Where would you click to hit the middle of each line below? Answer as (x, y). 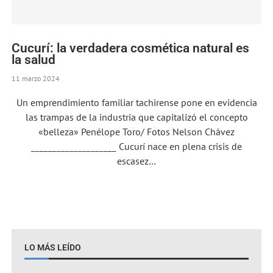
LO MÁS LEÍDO (53, 247)
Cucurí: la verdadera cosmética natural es (131, 48)
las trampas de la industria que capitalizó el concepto (136, 117)
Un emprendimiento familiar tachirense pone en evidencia (136, 102)
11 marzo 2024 (36, 78)
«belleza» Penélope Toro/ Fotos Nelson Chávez (136, 131)
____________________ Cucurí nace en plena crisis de (136, 146)
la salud (34, 59)
